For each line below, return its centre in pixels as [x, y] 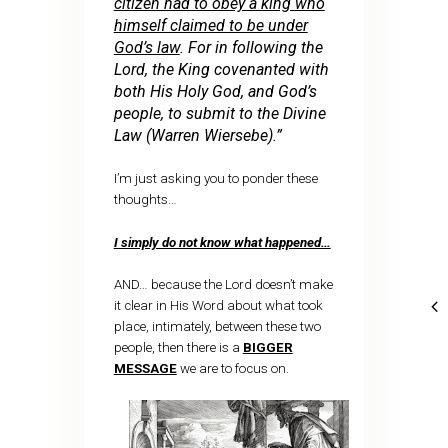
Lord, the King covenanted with [221, 69]
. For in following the [251, 47]
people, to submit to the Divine [219, 113]
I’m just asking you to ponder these [215, 179]
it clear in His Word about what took [218, 305]
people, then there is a [178, 347]
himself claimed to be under [210, 25]
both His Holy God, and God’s [215, 91]
